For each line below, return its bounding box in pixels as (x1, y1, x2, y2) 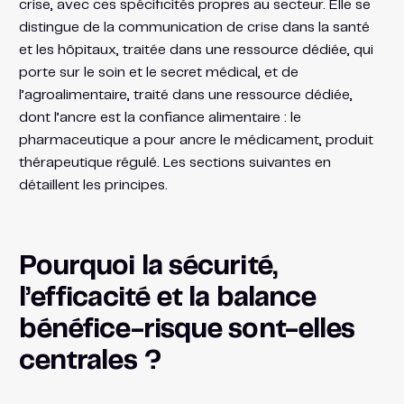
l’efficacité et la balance (18, 284, 317, 311)
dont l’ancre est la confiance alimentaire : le (18, 110, 301, 124)
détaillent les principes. (18, 178, 168, 192)
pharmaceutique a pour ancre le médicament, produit (18, 133, 373, 147)
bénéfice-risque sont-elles (18, 316, 355, 343)
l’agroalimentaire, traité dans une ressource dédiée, (18, 87, 353, 102)
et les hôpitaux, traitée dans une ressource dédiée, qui (18, 42, 373, 57)
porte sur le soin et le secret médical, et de (18, 65, 298, 79)
